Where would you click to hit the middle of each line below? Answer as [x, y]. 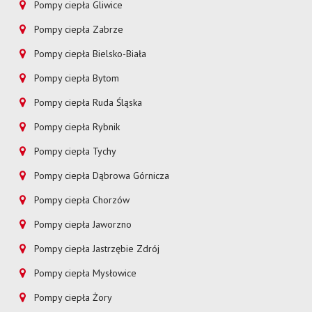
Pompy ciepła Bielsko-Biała [91, 54]
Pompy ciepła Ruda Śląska [88, 103]
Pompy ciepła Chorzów [82, 200]
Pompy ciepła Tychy [76, 151]
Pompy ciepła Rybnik [77, 127]
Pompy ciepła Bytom [77, 78]
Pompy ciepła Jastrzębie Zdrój [97, 249]
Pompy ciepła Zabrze [79, 30]
